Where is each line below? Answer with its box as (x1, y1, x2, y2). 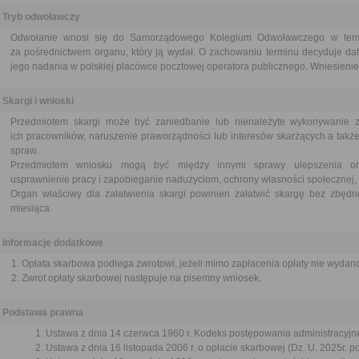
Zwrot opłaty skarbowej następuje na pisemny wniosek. (22, 272, 261, 284)
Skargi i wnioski (2, 95, 74, 107)
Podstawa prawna (2, 307, 83, 318)
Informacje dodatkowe (2, 237, 103, 248)
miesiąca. (10, 203, 52, 214)
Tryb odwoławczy (2, 11, 80, 22)
